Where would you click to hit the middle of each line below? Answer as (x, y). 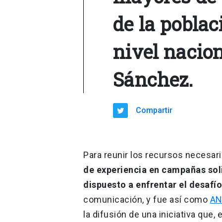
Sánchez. (153, 79)
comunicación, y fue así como (147, 199)
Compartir (154, 110)
